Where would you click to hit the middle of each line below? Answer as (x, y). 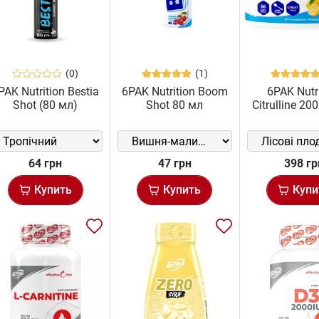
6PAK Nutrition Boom (174, 92)
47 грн (174, 164)
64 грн (46, 164)
